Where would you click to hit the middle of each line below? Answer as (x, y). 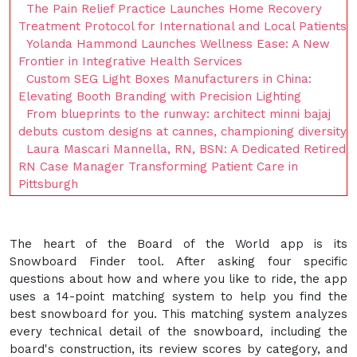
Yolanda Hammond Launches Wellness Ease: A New (178, 43)
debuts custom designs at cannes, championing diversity (182, 131)
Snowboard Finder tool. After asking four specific (178, 261)
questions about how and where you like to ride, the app (178, 279)
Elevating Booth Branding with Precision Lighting (160, 96)
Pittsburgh (48, 184)
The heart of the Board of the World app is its (178, 243)
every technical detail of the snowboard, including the (178, 331)
